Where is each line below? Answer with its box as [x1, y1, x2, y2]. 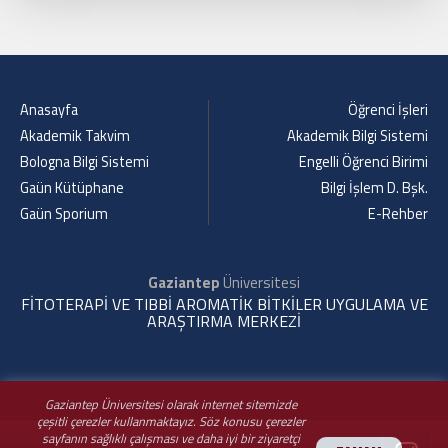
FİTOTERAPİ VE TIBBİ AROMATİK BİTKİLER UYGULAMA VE [20, 292, 428, 316]
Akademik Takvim [20, 125, 130, 147]
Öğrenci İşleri [348, 99, 428, 121]
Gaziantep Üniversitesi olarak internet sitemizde [45, 395, 297, 414]
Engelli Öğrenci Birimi [299, 151, 428, 173]
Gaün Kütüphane [20, 177, 124, 199]
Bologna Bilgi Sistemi [20, 151, 149, 173]
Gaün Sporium [20, 203, 108, 225]
